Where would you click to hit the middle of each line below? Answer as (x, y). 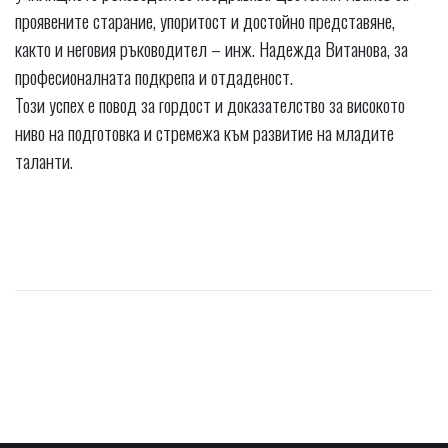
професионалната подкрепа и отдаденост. (154, 75)
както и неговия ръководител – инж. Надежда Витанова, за (211, 47)
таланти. (44, 159)
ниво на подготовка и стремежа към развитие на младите (204, 131)
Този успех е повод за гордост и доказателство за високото (210, 103)
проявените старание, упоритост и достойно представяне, (205, 19)
